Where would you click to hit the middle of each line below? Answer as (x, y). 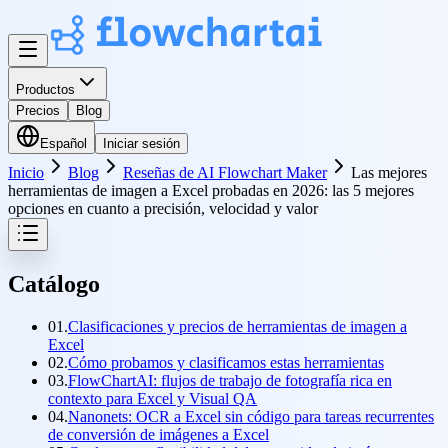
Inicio (26, 172)
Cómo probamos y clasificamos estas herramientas (226, 362)
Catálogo (54, 283)
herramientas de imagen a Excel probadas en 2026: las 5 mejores (211, 190)
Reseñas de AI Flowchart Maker (225, 172)
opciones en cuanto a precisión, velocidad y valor (163, 208)
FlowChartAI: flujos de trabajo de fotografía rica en (230, 380)
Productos (45, 89)
